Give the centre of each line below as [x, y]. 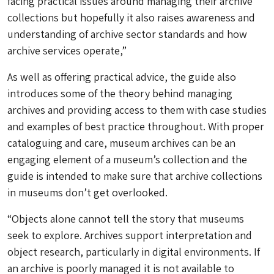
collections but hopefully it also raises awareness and [131, 17]
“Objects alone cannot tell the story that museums [126, 219]
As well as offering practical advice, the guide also [122, 77]
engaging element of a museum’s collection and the [127, 159]
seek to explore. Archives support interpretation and [130, 235]
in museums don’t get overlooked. [87, 192]
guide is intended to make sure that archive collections [135, 176]
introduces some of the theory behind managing [120, 93]
